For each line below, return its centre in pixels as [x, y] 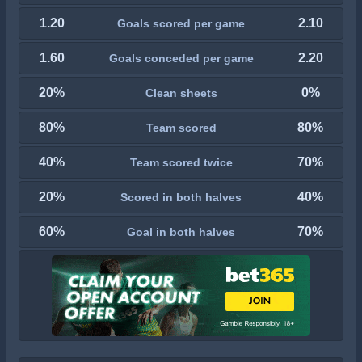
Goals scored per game [181, 23]
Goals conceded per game [181, 58]
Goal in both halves [181, 232]
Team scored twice [181, 162]
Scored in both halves [181, 197]
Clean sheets [181, 93]
